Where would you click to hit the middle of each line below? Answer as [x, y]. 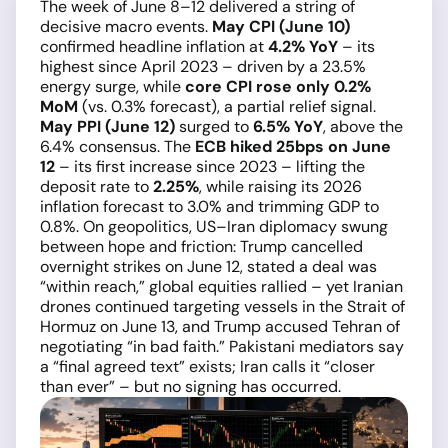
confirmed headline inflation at [154, 46]
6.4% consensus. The [117, 146]
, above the [363, 126]
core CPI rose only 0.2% [278, 86]
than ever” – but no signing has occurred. [190, 386]
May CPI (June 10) [281, 26]
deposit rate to [96, 186]
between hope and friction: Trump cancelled [201, 246]
